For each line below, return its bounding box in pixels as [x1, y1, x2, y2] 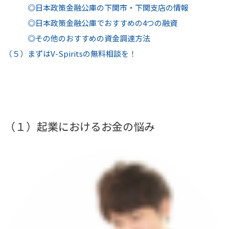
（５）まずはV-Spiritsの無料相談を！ [4, 48, 136, 59]
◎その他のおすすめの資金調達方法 [4, 33, 150, 44]
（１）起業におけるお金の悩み [4, 119, 155, 134]
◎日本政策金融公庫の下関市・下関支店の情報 [4, 2, 189, 13]
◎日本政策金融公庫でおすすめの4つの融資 [4, 17, 177, 29]
